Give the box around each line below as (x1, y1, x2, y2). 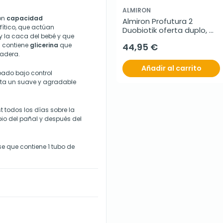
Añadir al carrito (141, 63, 202, 74)
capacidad (6, 14, 43, 23)
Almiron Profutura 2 (122, 16, 193, 27)
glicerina (30, 41, 58, 50)
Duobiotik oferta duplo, (122, 25, 207, 36)
